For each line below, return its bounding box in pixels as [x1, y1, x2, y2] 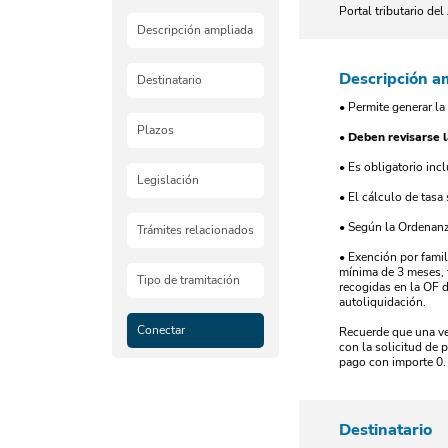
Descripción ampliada [137, 22, 253, 38]
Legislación [137, 172, 199, 188]
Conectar [137, 322, 185, 338]
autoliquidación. [339, 294, 426, 310]
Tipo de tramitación [137, 272, 240, 288]
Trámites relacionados [137, 222, 254, 238]
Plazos [137, 122, 174, 138]
